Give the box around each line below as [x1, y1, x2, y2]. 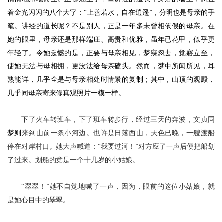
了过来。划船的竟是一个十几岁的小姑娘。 [7, 156, 139, 164]
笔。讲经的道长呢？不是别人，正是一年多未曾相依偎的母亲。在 [7, 22, 215, 30]
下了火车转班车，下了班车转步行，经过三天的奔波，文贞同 [21, 116, 215, 123]
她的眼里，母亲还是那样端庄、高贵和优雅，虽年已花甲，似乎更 [7, 36, 215, 43]
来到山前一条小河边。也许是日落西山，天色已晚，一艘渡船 [21, 129, 215, 137]
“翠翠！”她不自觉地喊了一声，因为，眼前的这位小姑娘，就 [21, 183, 215, 190]
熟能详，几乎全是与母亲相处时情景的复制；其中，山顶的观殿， [7, 76, 215, 83]
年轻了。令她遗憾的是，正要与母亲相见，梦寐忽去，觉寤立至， [7, 49, 215, 56]
